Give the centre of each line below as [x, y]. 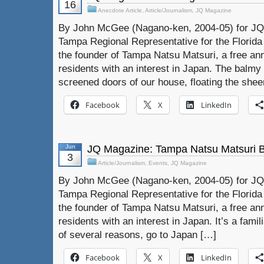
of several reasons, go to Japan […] [137, 235]
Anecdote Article [120, 10]
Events [158, 163]
